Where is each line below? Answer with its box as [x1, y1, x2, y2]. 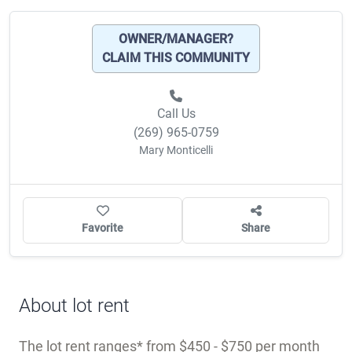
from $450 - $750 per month [143, 288, 320, 306]
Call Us [156, 57, 196, 72]
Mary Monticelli [139, 94, 213, 108]
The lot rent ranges [19, 288, 137, 306]
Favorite [82, 172, 123, 185]
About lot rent [19, 245, 130, 268]
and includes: [19, 310, 101, 327]
